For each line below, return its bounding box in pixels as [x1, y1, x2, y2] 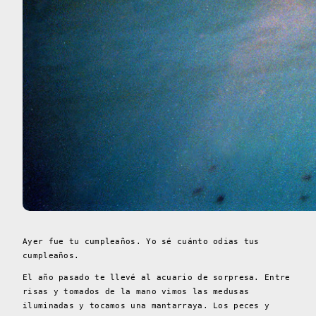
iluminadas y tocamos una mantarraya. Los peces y [23, 300, 270, 310]
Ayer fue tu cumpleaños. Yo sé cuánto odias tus [23, 236, 260, 246]
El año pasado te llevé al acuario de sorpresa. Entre [23, 272, 291, 282]
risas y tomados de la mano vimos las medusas [23, 286, 250, 296]
